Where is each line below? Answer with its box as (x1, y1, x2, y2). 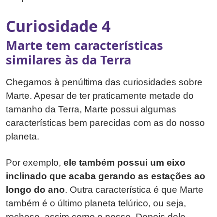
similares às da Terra (6, 51, 131, 68)
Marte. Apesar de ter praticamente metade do (6, 90, 194, 101)
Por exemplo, (6, 157, 63, 168)
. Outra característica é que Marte (65, 184, 203, 195)
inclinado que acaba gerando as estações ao (6, 170, 205, 181)
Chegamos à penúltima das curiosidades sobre (6, 77, 202, 87)
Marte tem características (6, 36, 163, 53)
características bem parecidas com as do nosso (6, 117, 205, 128)
